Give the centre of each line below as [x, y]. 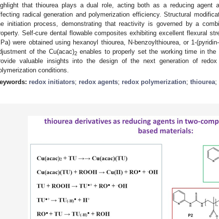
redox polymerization [154, 82]
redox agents [98, 82]
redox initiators [52, 82]
